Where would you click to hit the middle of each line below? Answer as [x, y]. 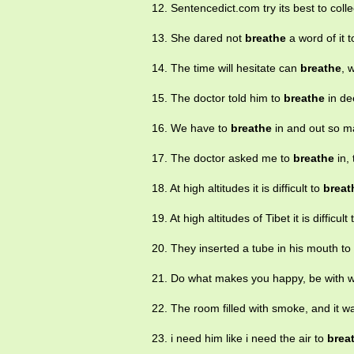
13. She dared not [198, 38]
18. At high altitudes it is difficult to [237, 188]
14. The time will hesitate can [226, 68]
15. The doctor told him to [218, 98]
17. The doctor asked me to [222, 158]
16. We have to [191, 128]
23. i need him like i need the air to [239, 339]
